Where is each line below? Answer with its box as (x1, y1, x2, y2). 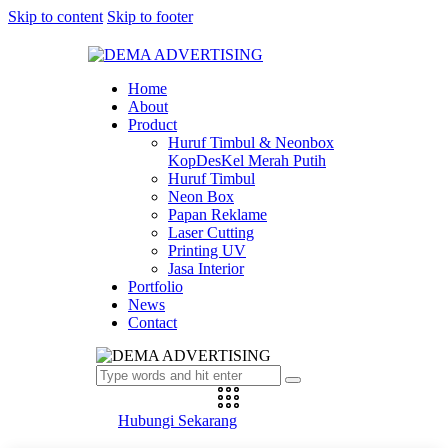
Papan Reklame (168, 206, 267, 223)
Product (128, 116, 177, 133)
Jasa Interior (168, 260, 244, 277)
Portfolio (128, 278, 183, 295)
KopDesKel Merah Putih (168, 152, 326, 169)
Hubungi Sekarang (118, 412, 237, 429)
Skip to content (8, 8, 103, 25)
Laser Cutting (168, 224, 254, 241)
